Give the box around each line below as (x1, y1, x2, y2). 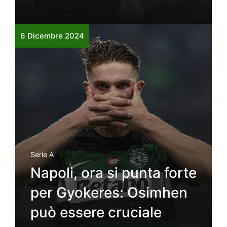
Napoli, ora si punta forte (30, 164, 197, 181)
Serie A (30, 149, 54, 159)
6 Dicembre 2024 (20, 30, 84, 41)
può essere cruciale (30, 203, 162, 221)
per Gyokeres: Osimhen (30, 183, 187, 201)
